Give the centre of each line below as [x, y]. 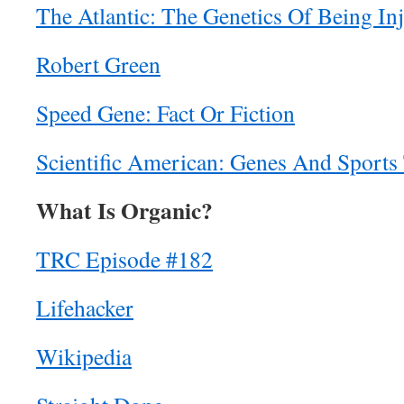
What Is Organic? [124, 210]
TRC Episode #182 [124, 259]
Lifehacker [85, 308]
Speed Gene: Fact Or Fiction [165, 113]
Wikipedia [84, 356]
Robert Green [98, 64]
